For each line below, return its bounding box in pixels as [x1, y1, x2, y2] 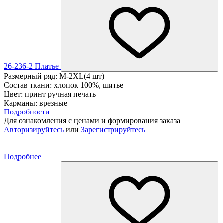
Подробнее [4, 152, 41, 161]
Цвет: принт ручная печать [4, 89, 96, 98]
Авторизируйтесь [4, 125, 64, 134]
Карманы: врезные [4, 98, 67, 107]
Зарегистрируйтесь [81, 125, 145, 134]
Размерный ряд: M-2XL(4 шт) [4, 71, 104, 80]
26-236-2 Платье [4, 61, 61, 70]
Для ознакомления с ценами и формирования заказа [4, 116, 180, 125]
